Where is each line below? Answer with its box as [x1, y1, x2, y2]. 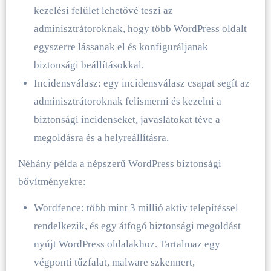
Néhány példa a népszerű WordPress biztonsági [18, 157, 221, 169]
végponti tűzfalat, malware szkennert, [33, 256, 195, 268]
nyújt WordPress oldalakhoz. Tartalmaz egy [33, 238, 220, 250]
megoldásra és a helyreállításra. [33, 131, 169, 143]
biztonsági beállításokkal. [33, 59, 144, 71]
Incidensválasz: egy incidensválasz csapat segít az [33, 77, 250, 89]
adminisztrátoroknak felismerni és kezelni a [33, 95, 221, 107]
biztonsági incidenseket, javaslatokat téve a [33, 113, 220, 125]
